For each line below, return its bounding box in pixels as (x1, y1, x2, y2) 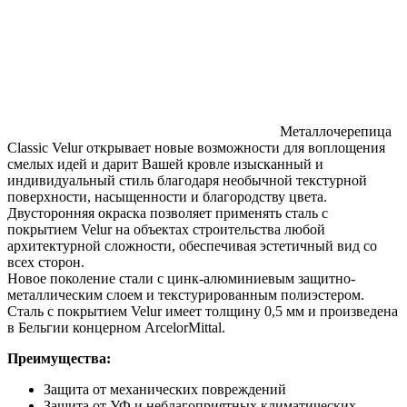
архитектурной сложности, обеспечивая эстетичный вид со (7, 238, 377, 254)
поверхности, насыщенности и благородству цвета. (7, 189, 327, 205)
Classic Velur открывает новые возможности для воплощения (7, 140, 385, 156)
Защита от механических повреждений (44, 382, 286, 398)
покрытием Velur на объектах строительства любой (7, 222, 325, 238)
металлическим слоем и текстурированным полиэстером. (7, 287, 364, 303)
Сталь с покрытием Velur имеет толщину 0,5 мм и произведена (7, 303, 398, 320)
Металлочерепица (280, 124, 392, 140)
